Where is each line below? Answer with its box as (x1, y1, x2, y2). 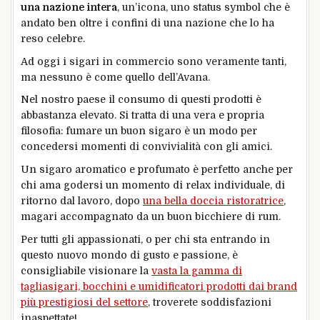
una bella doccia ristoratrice (143, 195, 284, 207)
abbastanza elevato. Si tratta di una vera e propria (21, 109, 264, 121)
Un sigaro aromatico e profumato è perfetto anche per (21, 164, 293, 176)
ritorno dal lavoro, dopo (21, 195, 143, 207)
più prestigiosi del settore (21, 296, 148, 308)
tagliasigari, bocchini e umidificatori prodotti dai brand (21, 280, 297, 292)
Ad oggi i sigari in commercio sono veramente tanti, (21, 55, 286, 67)
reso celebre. (21, 32, 85, 44)
